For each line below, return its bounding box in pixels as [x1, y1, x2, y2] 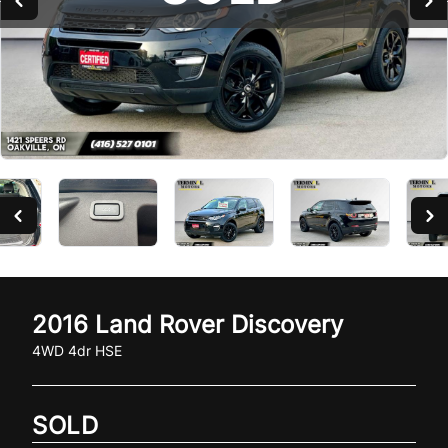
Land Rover [95, 309, 224, 339]
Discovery [231, 309, 343, 339]
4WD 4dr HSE [32, 341, 122, 359]
